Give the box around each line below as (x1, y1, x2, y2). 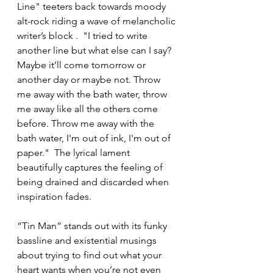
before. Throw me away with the (17, 118, 157, 129)
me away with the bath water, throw (17, 88, 169, 100)
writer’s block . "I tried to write (17, 30, 150, 41)
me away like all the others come (17, 103, 160, 115)
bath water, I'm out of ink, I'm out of (17, 132, 173, 144)
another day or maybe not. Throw (17, 74, 163, 85)
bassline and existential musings (17, 235, 159, 246)
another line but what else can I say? (17, 44, 176, 56)
